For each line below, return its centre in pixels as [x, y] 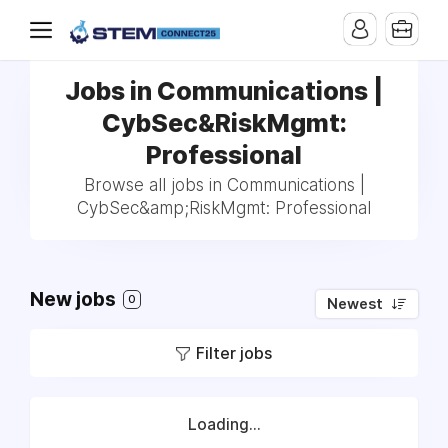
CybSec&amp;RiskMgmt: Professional [224, 208]
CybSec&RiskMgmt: [224, 123]
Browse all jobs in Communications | [224, 185]
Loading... [224, 424]
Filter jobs [234, 353]
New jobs [75, 299]
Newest [355, 304]
